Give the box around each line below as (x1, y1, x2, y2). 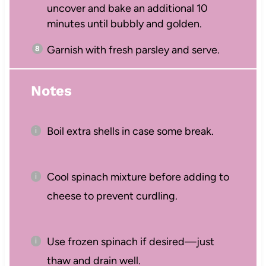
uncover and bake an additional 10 (46, 1, 208, 15)
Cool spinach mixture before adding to (46, 170, 229, 184)
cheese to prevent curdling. (46, 189, 178, 203)
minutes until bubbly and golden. (46, 17, 202, 30)
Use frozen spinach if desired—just (46, 235, 214, 249)
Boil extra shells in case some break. (46, 125, 214, 138)
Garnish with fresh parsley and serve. (46, 43, 220, 56)
